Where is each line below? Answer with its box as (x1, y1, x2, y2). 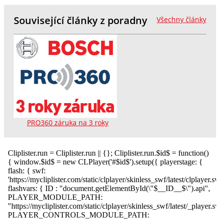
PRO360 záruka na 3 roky (27, 118, 109, 127)
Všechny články (157, 15, 207, 24)
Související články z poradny (13, 13, 147, 27)
